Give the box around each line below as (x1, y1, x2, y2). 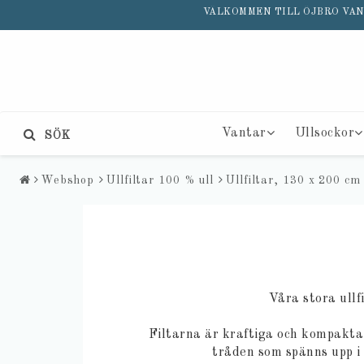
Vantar (221, 126, 266, 140)
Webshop (41, 174, 95, 186)
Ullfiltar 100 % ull (106, 174, 214, 186)
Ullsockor (294, 126, 355, 140)
